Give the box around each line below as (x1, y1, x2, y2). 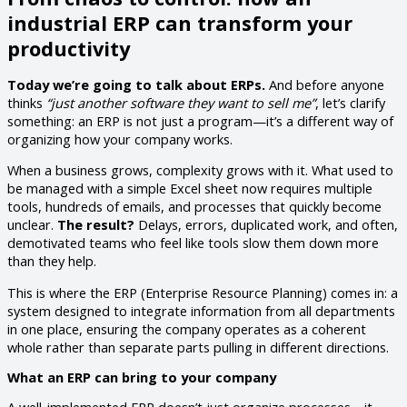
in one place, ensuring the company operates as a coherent (7, 320, 366, 339)
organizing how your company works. (7, 129, 233, 148)
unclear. (7, 215, 57, 234)
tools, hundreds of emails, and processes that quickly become (7, 197, 382, 216)
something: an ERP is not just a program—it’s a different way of (7, 111, 393, 130)
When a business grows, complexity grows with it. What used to (7, 161, 393, 180)
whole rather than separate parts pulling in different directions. (7, 338, 389, 357)
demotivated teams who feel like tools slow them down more (7, 233, 379, 253)
